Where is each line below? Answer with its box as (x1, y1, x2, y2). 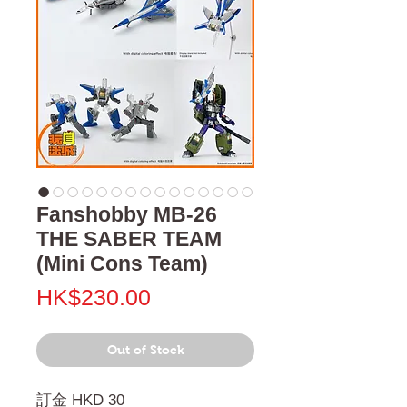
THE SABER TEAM (36, 226, 222, 251)
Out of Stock (106, 342, 184, 357)
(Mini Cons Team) (36, 251, 208, 275)
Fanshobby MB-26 (36, 202, 217, 226)
